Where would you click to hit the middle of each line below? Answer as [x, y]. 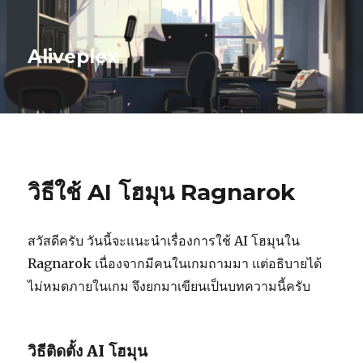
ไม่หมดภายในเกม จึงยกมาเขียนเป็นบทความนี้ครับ [169, 286]
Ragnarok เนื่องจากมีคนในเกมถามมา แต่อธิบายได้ [175, 263]
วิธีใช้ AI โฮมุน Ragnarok [162, 192]
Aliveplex [73, 57]
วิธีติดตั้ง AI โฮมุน [88, 351]
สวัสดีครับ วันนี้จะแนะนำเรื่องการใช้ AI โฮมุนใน [164, 241]
